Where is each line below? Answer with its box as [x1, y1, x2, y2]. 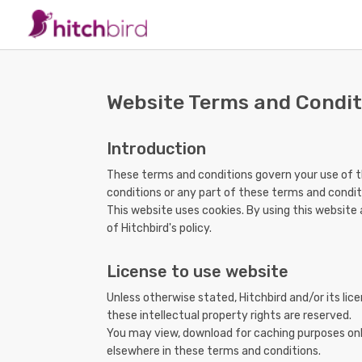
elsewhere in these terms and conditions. [107, 344, 321, 359]
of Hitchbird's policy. [107, 221, 212, 236]
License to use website [107, 262, 288, 282]
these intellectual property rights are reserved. [107, 309, 351, 323]
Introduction [107, 139, 206, 159]
